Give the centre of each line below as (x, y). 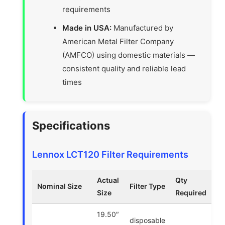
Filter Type (148, 186)
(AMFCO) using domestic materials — (129, 55)
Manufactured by (143, 28)
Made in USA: (87, 28)
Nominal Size (60, 186)
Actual (108, 180)
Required (191, 192)
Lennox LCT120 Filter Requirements (110, 154)
